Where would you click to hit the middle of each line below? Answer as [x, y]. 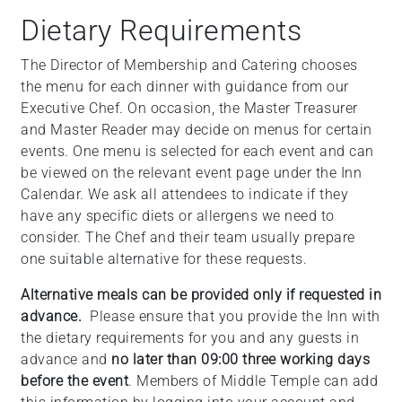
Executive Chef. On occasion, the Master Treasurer [189, 108]
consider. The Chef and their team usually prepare [188, 237]
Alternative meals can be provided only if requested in [201, 295]
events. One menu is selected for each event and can [197, 151]
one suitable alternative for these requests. [166, 259]
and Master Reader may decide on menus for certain [197, 130]
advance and [66, 359]
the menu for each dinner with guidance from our [185, 87]
